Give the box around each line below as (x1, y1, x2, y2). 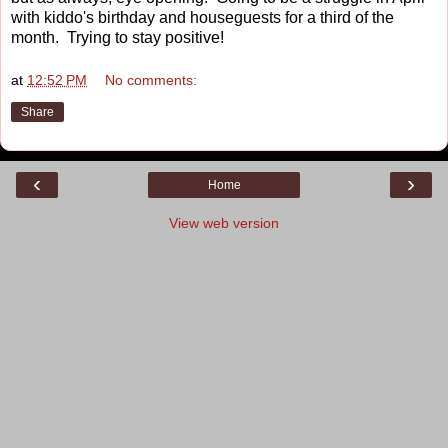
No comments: (105, 72, 198, 89)
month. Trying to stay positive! (11, 28, 224, 46)
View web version (169, 215, 279, 232)
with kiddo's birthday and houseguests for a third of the (11, 8, 394, 26)
